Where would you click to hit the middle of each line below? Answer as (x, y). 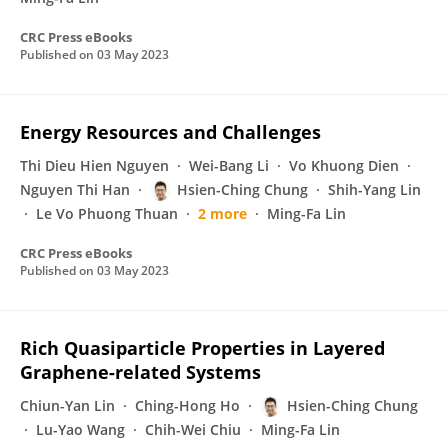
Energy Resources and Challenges (170, 132)
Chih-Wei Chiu (193, 429)
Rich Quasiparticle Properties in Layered (202, 348)
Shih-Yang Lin (374, 189)
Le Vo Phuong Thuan (107, 213)
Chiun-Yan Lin (67, 405)
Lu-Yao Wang (80, 429)
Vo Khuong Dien (344, 165)
